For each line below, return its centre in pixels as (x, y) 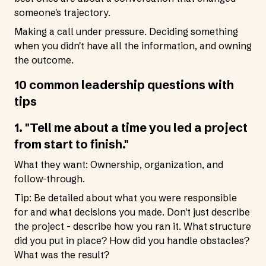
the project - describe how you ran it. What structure (133, 226)
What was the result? (62, 255)
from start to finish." (72, 144)
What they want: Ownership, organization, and (119, 164)
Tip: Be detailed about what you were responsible (126, 198)
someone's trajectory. (62, 12)
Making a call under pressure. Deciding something (126, 31)
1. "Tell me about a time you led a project (131, 127)
